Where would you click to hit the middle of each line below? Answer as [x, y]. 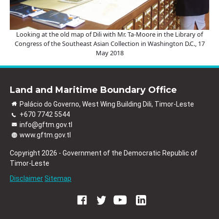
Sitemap [58, 178]
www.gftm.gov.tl [45, 135]
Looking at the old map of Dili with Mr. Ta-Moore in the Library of [109, 34]
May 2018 [109, 53]
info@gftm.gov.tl [46, 124]
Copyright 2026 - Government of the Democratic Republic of [104, 153]
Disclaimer [26, 178]
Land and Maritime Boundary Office [93, 90]
